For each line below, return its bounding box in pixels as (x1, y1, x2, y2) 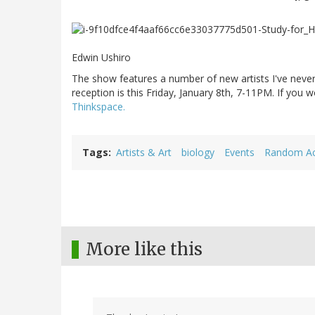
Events (224, 146, 255, 160)
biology (181, 146, 214, 160)
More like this (86, 238, 202, 261)
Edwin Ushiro (72, 51, 131, 65)
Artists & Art (116, 146, 172, 160)
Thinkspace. (72, 100, 125, 114)
